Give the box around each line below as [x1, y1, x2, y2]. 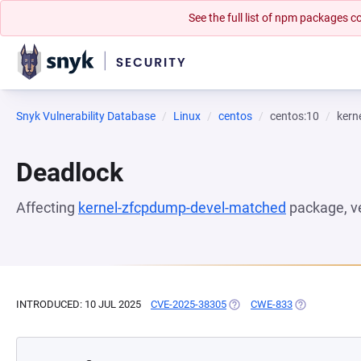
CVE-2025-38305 [151, 298, 226, 310]
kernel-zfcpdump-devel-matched [78, 199, 286, 216]
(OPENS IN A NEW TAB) [226, 298, 337, 310]
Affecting [16, 199, 78, 216]
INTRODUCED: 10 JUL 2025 [16, 298, 141, 310]
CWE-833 [251, 298, 293, 310]
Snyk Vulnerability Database [16, 110, 156, 122]
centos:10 [270, 110, 319, 122]
